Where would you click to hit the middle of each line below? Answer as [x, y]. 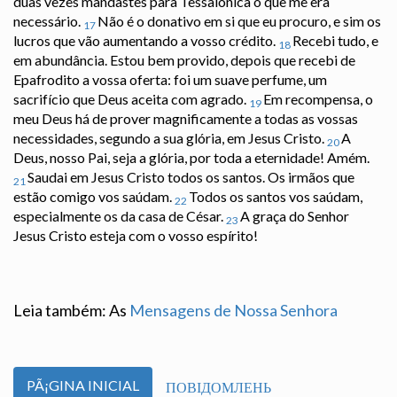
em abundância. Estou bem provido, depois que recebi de [184, 60]
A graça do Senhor [295, 216]
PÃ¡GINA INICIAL [83, 385]
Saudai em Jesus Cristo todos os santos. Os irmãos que [191, 177]
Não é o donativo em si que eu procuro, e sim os [239, 21]
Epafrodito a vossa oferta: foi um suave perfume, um [170, 80]
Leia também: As [71, 311]
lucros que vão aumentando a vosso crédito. [146, 41]
